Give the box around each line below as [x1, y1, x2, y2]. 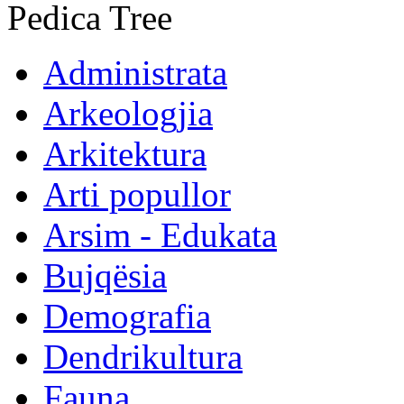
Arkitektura [43, 134, 207, 173]
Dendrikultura [43, 337, 243, 376]
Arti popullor [43, 175, 231, 214]
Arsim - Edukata [43, 216, 277, 254]
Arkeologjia [43, 94, 213, 133]
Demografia [43, 297, 211, 335]
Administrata [43, 53, 227, 92]
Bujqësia [43, 256, 167, 295]
